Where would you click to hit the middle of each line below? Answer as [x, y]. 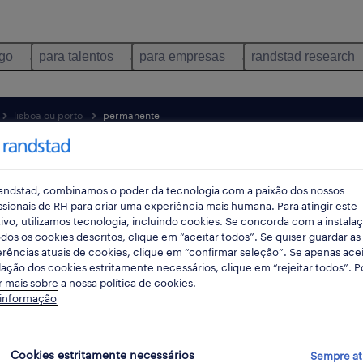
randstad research [303, 56]
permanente [131, 115]
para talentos [76, 56]
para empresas [182, 56]
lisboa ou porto [48, 115]
